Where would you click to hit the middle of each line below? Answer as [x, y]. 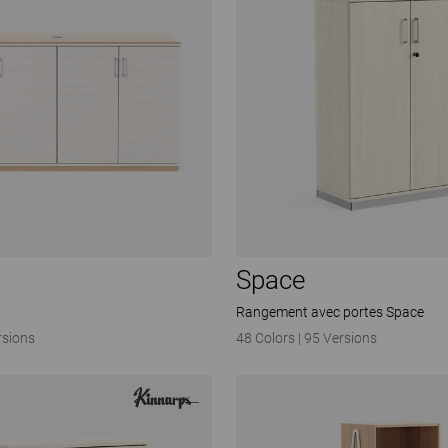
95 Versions [340, 337]
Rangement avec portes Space [330, 311]
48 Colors [267, 337]
